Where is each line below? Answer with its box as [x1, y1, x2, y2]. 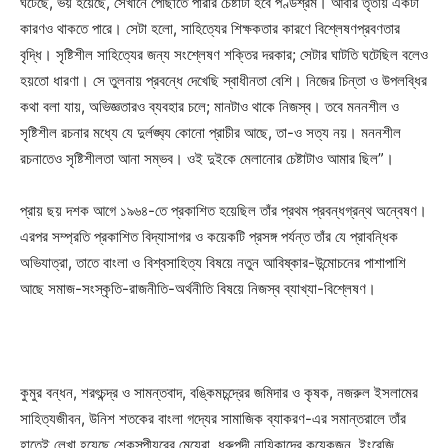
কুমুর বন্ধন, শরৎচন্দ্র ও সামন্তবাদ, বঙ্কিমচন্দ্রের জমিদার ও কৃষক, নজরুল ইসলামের [20, 383, 418, 402]
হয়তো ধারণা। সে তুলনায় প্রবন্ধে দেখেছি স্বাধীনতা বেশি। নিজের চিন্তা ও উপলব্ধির [20, 71, 427, 90]
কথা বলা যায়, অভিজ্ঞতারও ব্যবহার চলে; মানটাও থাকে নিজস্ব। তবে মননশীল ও [20, 97, 399, 116]
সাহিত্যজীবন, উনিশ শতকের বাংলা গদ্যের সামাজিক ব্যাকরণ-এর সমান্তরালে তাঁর [20, 409, 406, 428]
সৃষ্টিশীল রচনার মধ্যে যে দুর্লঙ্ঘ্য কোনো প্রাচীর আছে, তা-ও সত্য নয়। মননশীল [20, 123, 401, 142]
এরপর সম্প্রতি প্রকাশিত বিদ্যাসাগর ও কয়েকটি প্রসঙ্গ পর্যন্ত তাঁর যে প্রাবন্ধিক [20, 227, 398, 246]
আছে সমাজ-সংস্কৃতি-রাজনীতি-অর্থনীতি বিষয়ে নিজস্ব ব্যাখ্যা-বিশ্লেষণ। [20, 279, 376, 298]
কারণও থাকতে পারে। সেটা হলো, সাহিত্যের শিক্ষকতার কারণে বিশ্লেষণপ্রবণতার [20, 19, 400, 38]
